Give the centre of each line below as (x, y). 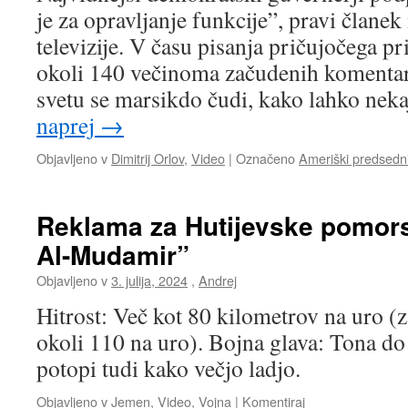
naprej (68, 125)
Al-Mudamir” (113, 255)
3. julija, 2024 (149, 280)
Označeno (265, 158)
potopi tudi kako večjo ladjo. (168, 368)
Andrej (218, 280)
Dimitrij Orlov (148, 158)
